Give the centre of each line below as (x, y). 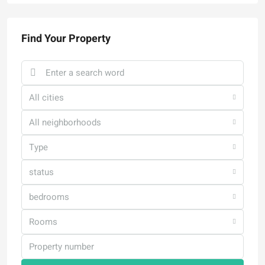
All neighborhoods (65, 123)
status (41, 172)
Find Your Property (66, 39)
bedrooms (49, 197)
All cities (46, 98)
